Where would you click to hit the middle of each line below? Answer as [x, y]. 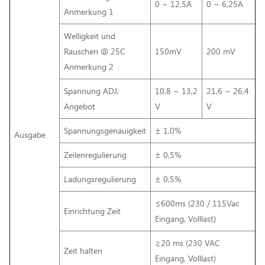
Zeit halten [83, 250]
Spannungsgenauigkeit [105, 130]
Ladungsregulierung [100, 179]
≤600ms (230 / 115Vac [197, 203]
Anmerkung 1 [89, 11]
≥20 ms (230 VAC [188, 243]
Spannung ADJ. [91, 91]
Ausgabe [30, 134]
